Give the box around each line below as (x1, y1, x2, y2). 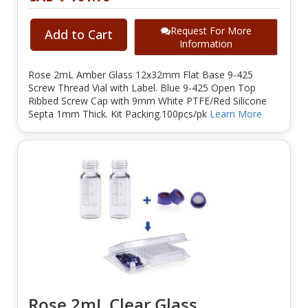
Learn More (210, 107, 262, 121)
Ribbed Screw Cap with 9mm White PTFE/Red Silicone (28, 94, 267, 108)
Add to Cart (45, 26, 113, 43)
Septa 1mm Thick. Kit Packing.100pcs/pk (28, 107, 210, 121)
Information (179, 37, 232, 51)
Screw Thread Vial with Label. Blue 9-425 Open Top (28, 81, 256, 95)
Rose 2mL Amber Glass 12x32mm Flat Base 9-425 (28, 68, 253, 82)
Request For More (170, 24, 252, 38)
